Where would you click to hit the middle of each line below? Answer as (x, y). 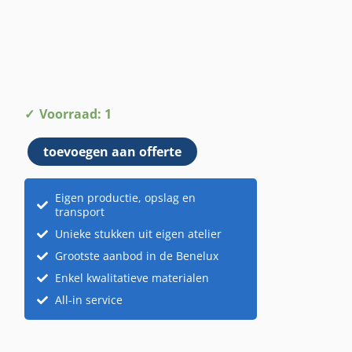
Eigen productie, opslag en (125, 197)
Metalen (48, 113)
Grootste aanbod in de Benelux (136, 255)
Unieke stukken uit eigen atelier (138, 233)
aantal (42, 157)
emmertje (53, 135)
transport (79, 211)
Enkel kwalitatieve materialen (132, 277)
